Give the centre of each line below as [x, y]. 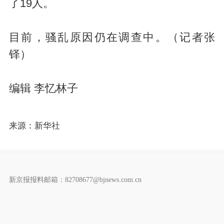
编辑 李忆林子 [43, 88]
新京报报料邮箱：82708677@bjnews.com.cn [75, 179]
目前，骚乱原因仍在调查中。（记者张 [112, 37]
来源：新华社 [34, 126]
